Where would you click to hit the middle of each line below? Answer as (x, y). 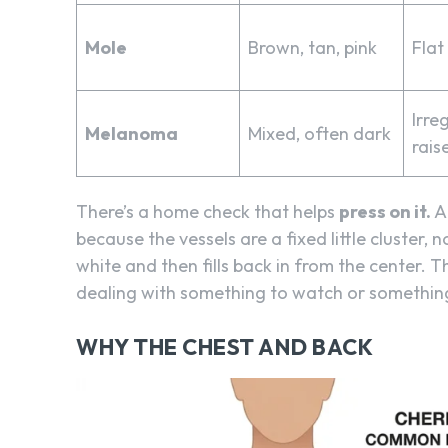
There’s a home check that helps (207, 211)
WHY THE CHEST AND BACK (224, 346)
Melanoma (131, 133)
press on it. (385, 211)
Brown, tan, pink (312, 47)
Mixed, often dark (319, 133)
